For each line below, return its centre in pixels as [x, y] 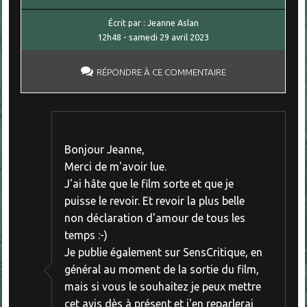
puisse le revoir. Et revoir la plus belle [154, 201]
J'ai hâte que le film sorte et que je [149, 184]
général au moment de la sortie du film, [161, 270]
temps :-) [86, 235]
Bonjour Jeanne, [104, 150]
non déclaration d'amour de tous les [155, 218]
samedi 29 [149, 37]
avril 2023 [191, 37]
